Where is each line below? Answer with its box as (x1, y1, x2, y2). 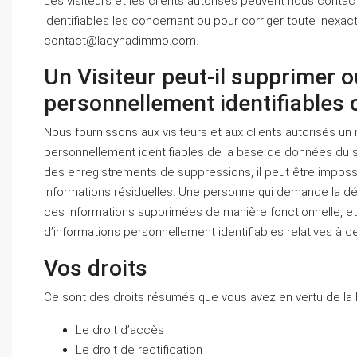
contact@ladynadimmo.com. (44, 33, 198, 48)
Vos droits (44, 255, 147, 281)
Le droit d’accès (76, 323, 164, 337)
